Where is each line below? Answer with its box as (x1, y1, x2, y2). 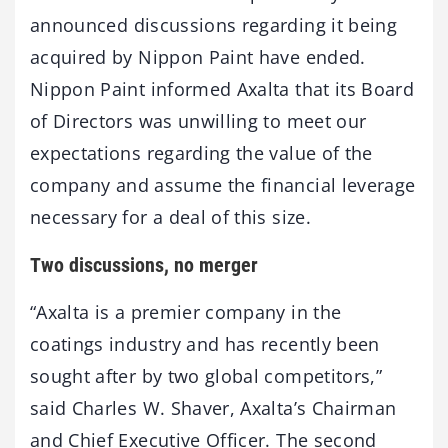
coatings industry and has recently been (30, 332, 380, 356)
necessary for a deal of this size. (30, 205, 311, 229)
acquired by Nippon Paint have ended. (30, 45, 366, 69)
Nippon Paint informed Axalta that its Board (30, 77, 415, 101)
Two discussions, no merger (30, 253, 258, 277)
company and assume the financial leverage (30, 173, 416, 197)
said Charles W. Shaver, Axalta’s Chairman (30, 396, 397, 420)
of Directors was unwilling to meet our (30, 109, 367, 133)
